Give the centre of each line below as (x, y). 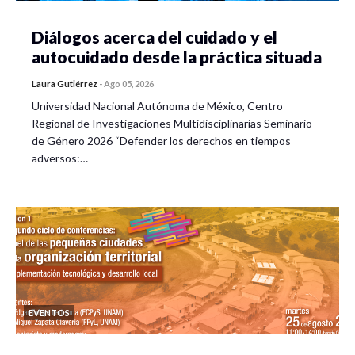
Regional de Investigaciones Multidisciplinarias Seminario (172, 123)
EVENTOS (49, 313)
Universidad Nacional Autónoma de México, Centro (157, 106)
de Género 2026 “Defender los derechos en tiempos (161, 141)
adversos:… (60, 158)
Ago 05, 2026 (129, 84)
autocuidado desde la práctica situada (177, 57)
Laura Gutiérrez (65, 84)
